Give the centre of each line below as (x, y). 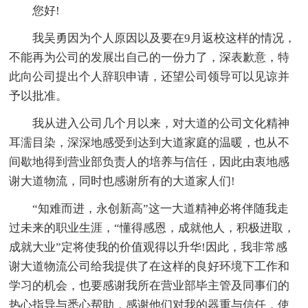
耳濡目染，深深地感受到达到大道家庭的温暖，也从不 (150, 143)
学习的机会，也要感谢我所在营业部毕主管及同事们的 (150, 286)
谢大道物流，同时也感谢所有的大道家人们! (122, 181)
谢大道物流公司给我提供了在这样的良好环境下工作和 (150, 267)
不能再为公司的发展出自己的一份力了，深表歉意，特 (150, 58)
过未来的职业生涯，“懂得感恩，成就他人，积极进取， (152, 228)
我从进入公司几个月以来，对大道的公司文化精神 (161, 124)
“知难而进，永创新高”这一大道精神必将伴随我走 (161, 209)
